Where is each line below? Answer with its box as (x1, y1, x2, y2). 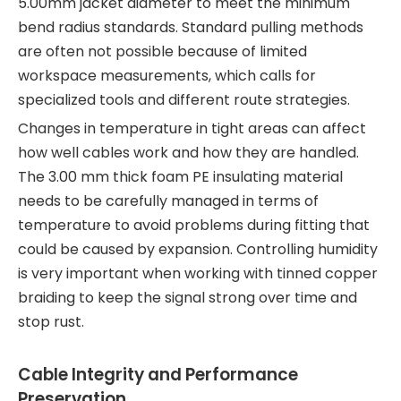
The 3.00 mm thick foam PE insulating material (18, 166, 343, 187)
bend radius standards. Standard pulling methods (18, 17, 363, 38)
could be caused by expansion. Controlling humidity (18, 239, 378, 260)
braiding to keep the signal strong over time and (18, 287, 357, 308)
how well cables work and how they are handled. (18, 142, 359, 163)
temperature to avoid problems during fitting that (18, 215, 370, 235)
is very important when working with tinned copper (18, 263, 378, 284)
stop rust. (18, 311, 84, 332)
